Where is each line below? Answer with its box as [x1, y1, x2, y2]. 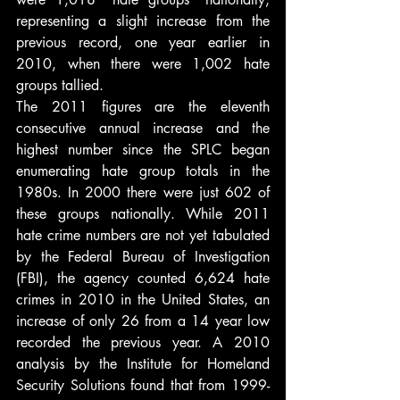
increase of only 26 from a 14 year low [16, 312, 270, 330]
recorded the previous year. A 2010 [16, 333, 270, 352]
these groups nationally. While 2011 [16, 204, 270, 223]
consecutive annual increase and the [16, 119, 270, 137]
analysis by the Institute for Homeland [16, 354, 270, 373]
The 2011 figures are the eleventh [16, 97, 270, 116]
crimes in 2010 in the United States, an [16, 290, 270, 309]
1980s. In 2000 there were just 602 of [16, 183, 270, 202]
